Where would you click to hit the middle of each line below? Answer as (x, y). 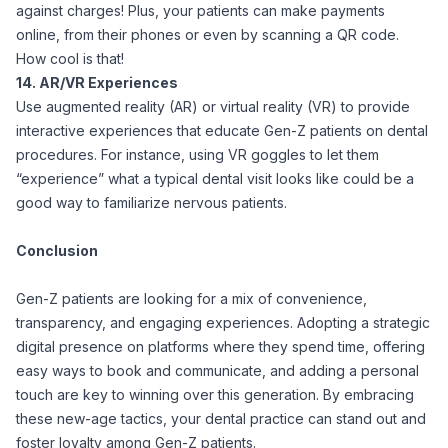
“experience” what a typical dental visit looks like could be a (215, 178)
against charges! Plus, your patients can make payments (200, 10)
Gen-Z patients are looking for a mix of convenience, (191, 298)
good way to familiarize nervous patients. (151, 202)
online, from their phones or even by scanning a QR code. (207, 34)
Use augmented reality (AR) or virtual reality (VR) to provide (213, 106)
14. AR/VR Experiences (97, 82)
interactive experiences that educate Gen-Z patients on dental (222, 130)
